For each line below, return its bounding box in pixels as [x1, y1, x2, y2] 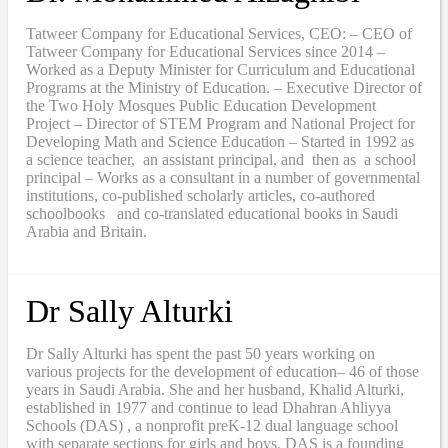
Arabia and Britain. [26, 222, 147, 240]
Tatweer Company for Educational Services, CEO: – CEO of [26, 24, 412, 42]
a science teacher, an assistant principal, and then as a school [26, 150, 416, 168]
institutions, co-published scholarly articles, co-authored [26, 186, 375, 204]
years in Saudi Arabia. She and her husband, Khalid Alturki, [26, 380, 404, 398]
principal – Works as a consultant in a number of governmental [26, 168, 420, 186]
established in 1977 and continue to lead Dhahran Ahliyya [26, 398, 391, 416]
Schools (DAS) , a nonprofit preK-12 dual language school [26, 416, 398, 434]
